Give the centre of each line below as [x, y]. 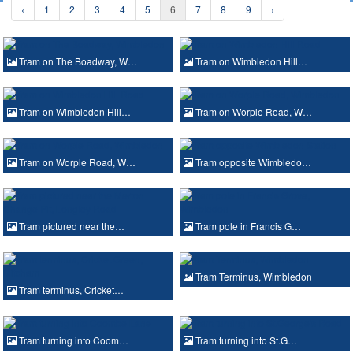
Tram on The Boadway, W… [77, 61]
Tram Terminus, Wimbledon [253, 276]
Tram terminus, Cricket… [70, 289]
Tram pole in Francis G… [247, 225]
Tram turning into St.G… [245, 340]
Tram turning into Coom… [72, 340]
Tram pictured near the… [71, 225]
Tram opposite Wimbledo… [252, 162]
